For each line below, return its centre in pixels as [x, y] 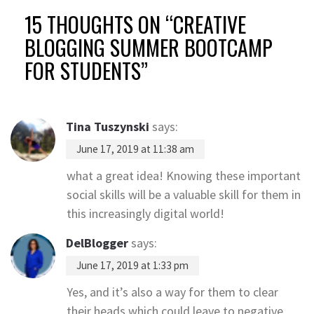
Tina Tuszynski [108, 127]
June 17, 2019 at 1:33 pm [132, 265]
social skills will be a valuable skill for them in [184, 194]
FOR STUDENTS [83, 70]
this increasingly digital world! [145, 213]
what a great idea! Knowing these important [184, 176]
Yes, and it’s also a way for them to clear [172, 292]
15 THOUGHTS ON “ [99, 24]
